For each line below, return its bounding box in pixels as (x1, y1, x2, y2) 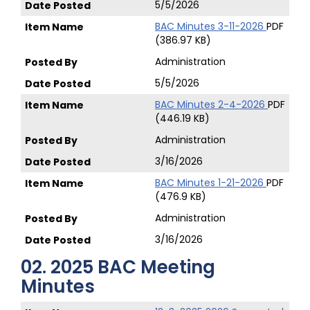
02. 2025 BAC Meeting (21, 255, 215, 280)
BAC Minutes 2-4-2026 (155, 98, 268, 111)
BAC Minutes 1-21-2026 (155, 176, 266, 190)
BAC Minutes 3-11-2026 (155, 19, 266, 33)
